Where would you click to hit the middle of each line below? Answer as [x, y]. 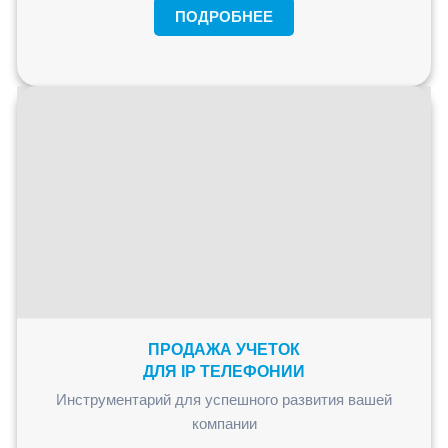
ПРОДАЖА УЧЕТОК [224, 349]
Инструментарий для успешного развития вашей [224, 399]
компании [224, 423]
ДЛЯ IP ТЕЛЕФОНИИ [224, 371]
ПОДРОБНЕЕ [224, 17]
